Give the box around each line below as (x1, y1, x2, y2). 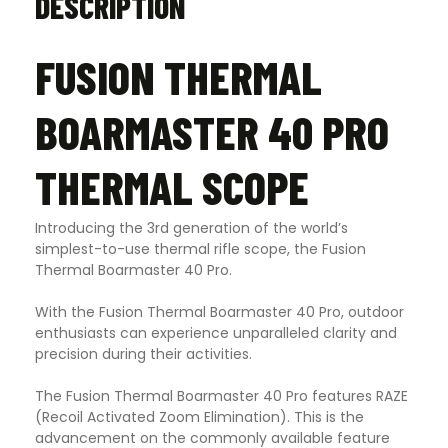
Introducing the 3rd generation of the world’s (35, 218, 348, 239)
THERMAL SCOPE (35, 158, 309, 214)
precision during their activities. (35, 344, 252, 365)
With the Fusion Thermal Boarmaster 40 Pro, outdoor (35, 302, 404, 323)
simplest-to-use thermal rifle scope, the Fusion (35, 239, 366, 260)
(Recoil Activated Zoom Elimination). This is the (35, 407, 364, 428)
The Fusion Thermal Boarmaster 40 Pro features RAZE (35, 386, 408, 407)
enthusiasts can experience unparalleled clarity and (35, 323, 397, 344)
